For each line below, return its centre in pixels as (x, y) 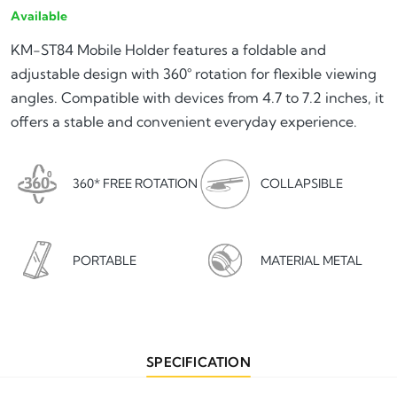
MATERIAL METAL (311, 261)
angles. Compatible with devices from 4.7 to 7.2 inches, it (197, 97)
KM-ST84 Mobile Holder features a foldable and (168, 49)
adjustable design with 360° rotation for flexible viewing (194, 73)
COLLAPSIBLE (302, 184)
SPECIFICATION (198, 362)
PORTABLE (105, 260)
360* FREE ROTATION (135, 183)
